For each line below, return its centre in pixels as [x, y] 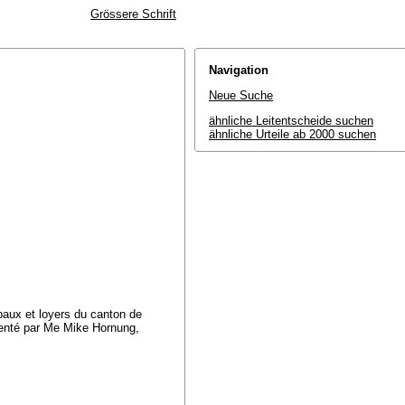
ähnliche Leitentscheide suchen [291, 121]
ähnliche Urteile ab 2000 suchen [292, 134]
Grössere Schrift [133, 14]
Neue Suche [241, 95]
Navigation [239, 70]
